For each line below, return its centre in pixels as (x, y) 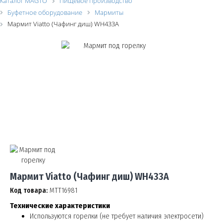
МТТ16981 (63, 190)
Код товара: (29, 190)
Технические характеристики (60, 205)
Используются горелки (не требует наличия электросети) (118, 216)
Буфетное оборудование (45, 12)
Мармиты (109, 12)
